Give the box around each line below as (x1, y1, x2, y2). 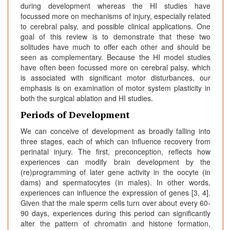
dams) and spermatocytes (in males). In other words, (21, 177, 210, 188)
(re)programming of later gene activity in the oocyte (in (21, 167, 210, 178)
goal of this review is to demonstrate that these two (21, 31, 210, 42)
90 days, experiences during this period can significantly (21, 208, 210, 219)
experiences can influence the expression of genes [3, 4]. (21, 187, 210, 198)
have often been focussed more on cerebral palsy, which (21, 62, 210, 73)
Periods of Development (21, 108, 130, 121)
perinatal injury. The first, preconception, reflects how (21, 146, 210, 157)
